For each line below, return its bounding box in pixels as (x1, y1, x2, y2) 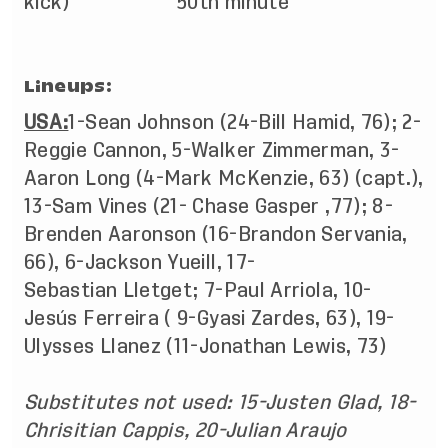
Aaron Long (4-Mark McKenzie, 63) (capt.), (24, 168, 424, 188)
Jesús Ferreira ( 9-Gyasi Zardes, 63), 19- (24, 308, 395, 328)
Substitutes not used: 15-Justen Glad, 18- (24, 392, 416, 412)
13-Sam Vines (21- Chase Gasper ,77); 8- (24, 196, 394, 216)
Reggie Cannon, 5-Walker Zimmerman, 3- (24, 140, 400, 160)
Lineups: (24, 74, 112, 98)
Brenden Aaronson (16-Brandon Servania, (24, 224, 408, 244)
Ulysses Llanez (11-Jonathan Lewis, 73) (24, 336, 393, 356)
